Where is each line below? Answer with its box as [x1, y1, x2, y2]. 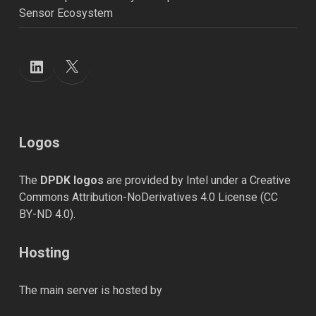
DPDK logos [39, 173, 104, 187]
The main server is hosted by [18, 283, 162, 297]
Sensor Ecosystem [18, 6, 113, 20]
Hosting [18, 243, 70, 261]
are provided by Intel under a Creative [103, 173, 291, 187]
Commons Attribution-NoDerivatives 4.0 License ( [18, 190, 264, 204]
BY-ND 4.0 [18, 207, 70, 221]
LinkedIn [35, 56, 102, 76]
